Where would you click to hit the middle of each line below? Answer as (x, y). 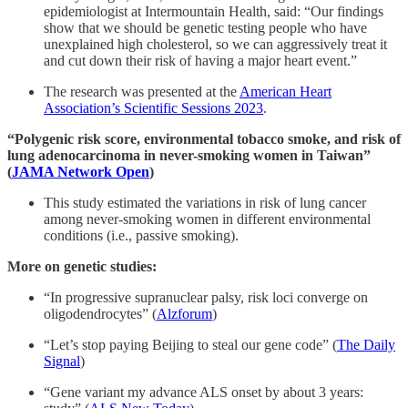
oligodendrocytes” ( (100, 314)
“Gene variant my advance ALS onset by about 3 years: (204, 393)
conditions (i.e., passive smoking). (141, 236)
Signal (62, 362)
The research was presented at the (142, 92)
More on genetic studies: (82, 267)
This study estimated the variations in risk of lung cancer (205, 203)
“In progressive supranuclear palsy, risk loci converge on (206, 298)
